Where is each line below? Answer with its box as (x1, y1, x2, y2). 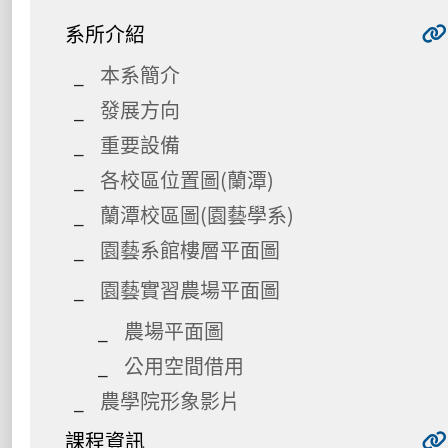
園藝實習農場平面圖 (100, 274, 280, 304)
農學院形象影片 (100, 385, 240, 415)
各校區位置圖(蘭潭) (100, 164, 274, 194)
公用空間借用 (124, 350, 244, 380)
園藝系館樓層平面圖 (100, 234, 280, 264)
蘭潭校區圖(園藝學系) (100, 199, 294, 229)
